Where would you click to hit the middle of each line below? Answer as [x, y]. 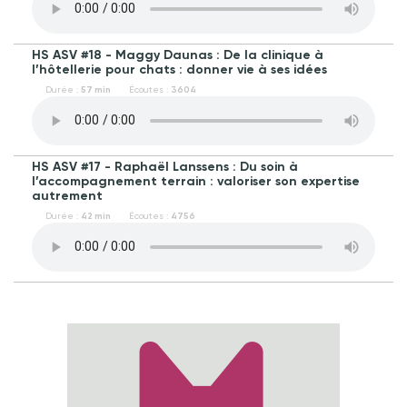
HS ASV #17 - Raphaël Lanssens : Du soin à [165, 166]
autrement [67, 195]
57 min [96, 89]
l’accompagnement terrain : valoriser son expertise [196, 181]
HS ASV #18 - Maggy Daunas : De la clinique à [178, 55]
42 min [96, 216]
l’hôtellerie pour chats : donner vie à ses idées [179, 69]
